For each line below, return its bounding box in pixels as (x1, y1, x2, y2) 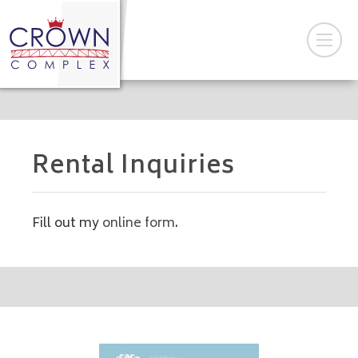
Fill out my (32, 213, 102, 235)
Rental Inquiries (32, 146, 235, 189)
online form (102, 213, 175, 235)
